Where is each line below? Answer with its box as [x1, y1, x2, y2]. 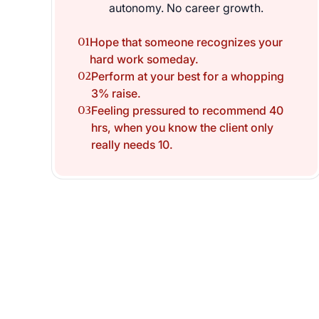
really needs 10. [91, 137, 173, 152]
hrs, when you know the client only [91, 120, 273, 135]
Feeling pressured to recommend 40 [91, 103, 283, 118]
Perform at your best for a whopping [91, 69, 284, 84]
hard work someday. [90, 52, 199, 67]
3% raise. [91, 86, 141, 101]
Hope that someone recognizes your [90, 35, 283, 50]
